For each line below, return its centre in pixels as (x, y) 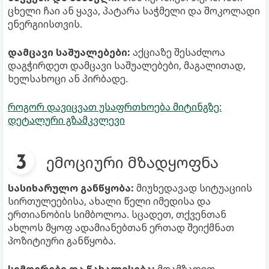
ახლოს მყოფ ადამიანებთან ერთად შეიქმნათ (121, 227)
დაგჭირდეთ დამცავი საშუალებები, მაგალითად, (127, 65)
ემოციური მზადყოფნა (132, 162)
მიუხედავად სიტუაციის (193, 188)
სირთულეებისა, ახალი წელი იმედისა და (109, 201)
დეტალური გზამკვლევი (66, 120)
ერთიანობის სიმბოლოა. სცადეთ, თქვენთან (117, 214)
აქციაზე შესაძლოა (178, 52)
